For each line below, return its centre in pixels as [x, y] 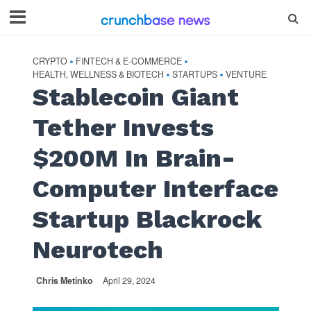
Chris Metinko [64, 280]
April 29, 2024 [129, 280]
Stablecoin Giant [135, 97]
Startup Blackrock [147, 219]
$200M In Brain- [134, 158]
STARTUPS [194, 74]
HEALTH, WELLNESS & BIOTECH [98, 74]
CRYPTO [50, 61]
